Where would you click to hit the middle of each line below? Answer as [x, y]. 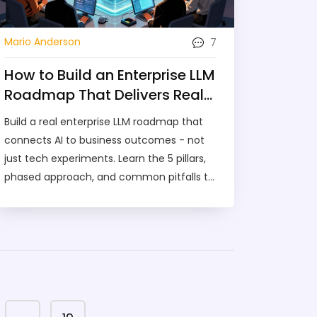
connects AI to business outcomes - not [104, 140]
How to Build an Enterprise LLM [110, 75]
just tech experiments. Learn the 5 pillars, [105, 158]
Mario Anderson [42, 42]
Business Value [57, 114]
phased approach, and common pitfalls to [109, 177]
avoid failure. [36, 195]
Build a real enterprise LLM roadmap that [104, 121]
